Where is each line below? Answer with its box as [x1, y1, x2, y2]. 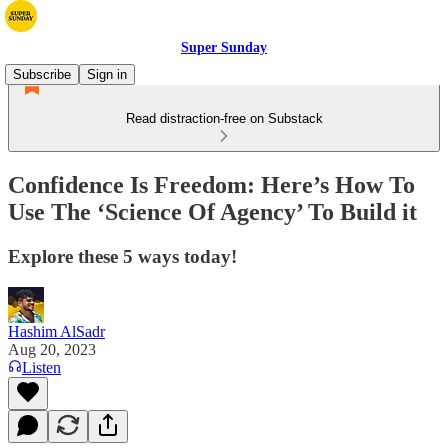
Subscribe [13, 67, 71, 82]
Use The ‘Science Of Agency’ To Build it [8, 198, 417, 225]
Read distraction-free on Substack [125, 111, 323, 126]
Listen [22, 358, 61, 376]
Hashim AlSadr [8, 322, 105, 340]
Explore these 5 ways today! [8, 245, 237, 267]
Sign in [87, 67, 127, 82]
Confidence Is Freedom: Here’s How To [8, 171, 415, 198]
